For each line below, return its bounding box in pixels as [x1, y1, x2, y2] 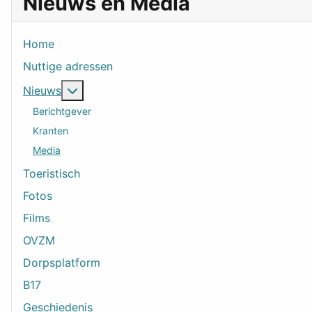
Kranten [33, 124, 68, 136]
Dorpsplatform [23, 256, 100, 270]
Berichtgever [33, 104, 91, 117]
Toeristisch [23, 166, 80, 181]
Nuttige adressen [23, 59, 113, 74]
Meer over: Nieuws [77, 83, 175, 97]
